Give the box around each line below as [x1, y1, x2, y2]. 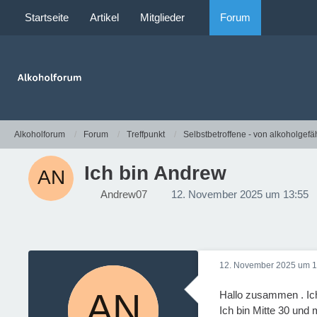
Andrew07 [100, 188, 147, 200]
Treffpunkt [127, 129, 165, 139]
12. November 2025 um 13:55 [171, 188, 309, 200]
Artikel [90, 11, 119, 23]
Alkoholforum [14, 129, 65, 139]
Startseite [25, 11, 69, 23]
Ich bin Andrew [84, 162, 226, 184]
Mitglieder [140, 11, 185, 23]
